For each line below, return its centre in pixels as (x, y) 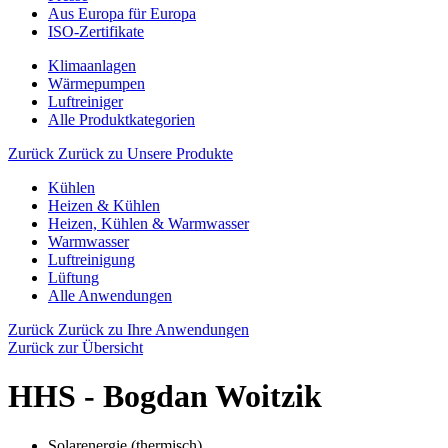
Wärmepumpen (96, 83)
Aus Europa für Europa (122, 13)
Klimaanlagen (92, 65)
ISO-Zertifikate (96, 31)
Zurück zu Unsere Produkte (145, 153)
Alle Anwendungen (110, 295)
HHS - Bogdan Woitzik (165, 396)
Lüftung (73, 277)
